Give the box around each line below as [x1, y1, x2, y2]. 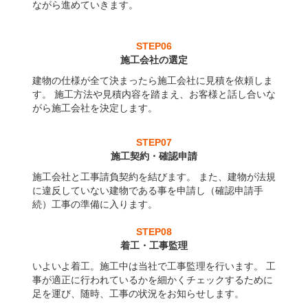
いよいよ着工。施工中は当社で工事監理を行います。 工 [32, 261, 276, 272]
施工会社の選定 [120, 54, 188, 65]
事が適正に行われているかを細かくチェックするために [32, 274, 273, 285]
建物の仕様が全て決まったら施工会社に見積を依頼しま [32, 75, 273, 86]
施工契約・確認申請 [111, 151, 197, 162]
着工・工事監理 [120, 240, 188, 251]
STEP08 [136, 226, 172, 237]
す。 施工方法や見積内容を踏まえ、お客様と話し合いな [32, 89, 276, 100]
